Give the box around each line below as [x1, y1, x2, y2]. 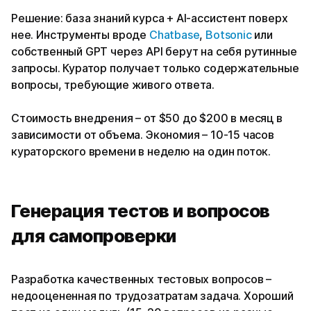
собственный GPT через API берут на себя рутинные [11, 44, 297, 59]
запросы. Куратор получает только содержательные [11, 61, 299, 76]
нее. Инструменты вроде [11, 28, 149, 42]
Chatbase [149, 28, 200, 42]
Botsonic [205, 28, 252, 42]
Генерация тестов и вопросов [11, 200, 270, 222]
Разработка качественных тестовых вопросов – [11, 272, 272, 287]
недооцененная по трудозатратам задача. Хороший [11, 289, 294, 303]
